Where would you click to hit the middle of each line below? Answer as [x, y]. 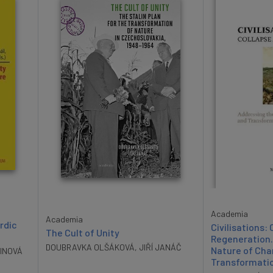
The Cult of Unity [83, 232]
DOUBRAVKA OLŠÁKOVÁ [90, 247]
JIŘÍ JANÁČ [160, 247]
